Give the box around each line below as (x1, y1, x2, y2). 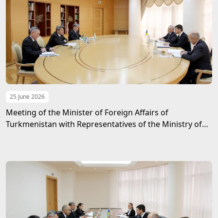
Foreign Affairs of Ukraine (6, 130, 101, 141)
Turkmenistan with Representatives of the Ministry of (6, 119, 202, 129)
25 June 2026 (10, 92, 45, 101)
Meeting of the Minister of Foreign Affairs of (6, 107, 168, 118)
